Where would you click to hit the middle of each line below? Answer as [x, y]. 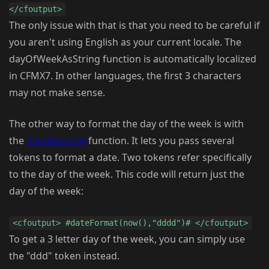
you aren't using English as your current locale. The [125, 42]
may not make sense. [57, 93]
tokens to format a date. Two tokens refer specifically [130, 158]
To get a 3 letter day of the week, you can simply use [127, 239]
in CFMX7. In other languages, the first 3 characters [125, 76]
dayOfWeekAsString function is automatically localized [133, 59]
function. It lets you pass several [160, 141]
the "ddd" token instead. [64, 256]
